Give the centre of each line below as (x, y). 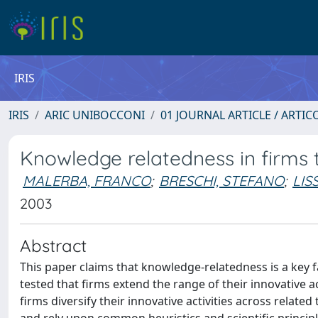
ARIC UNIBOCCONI (95, 115)
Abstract (53, 246)
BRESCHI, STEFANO (221, 181)
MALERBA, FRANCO (87, 181)
